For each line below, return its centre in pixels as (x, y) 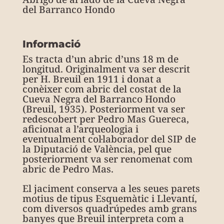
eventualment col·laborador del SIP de (109, 139)
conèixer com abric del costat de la (102, 89)
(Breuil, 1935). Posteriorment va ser (103, 109)
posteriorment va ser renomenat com (107, 159)
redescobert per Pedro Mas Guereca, (105, 119)
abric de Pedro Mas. (68, 169)
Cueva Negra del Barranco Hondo (99, 99)
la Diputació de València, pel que (97, 149)
